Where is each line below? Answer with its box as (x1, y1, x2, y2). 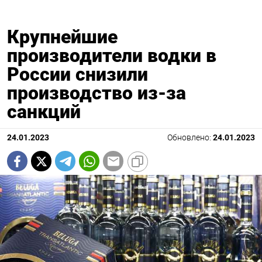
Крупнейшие (7, 26, 118, 49)
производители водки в (7, 44, 216, 67)
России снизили (7, 63, 148, 86)
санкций (7, 101, 81, 123)
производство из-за (7, 82, 186, 105)
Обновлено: (167, 133, 213, 143)
